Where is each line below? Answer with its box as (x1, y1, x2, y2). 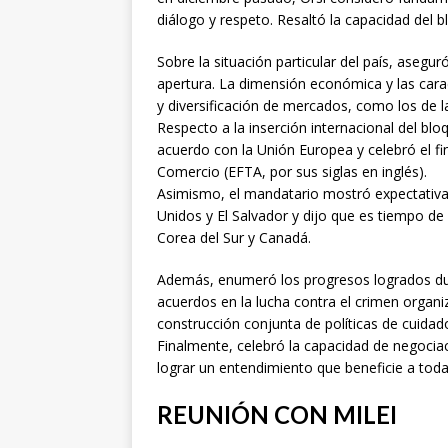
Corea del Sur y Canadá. (157, 227, 311, 247)
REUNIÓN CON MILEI (157, 399, 397, 429)
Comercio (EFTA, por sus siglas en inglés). (157, 161, 427, 181)
